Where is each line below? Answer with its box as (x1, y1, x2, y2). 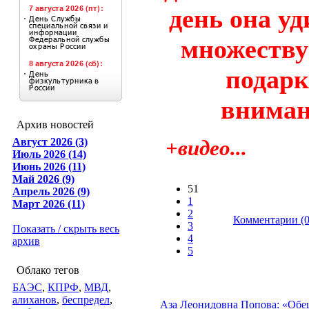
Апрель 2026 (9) (12, 186, 90, 197)
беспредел (62, 294, 110, 306)
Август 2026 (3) (12, 136, 88, 148)
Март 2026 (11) (12, 198, 85, 210)
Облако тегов (17, 264, 79, 276)
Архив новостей (17, 119, 94, 130)
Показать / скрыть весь (12, 223, 119, 235)
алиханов (12, 294, 57, 306)
